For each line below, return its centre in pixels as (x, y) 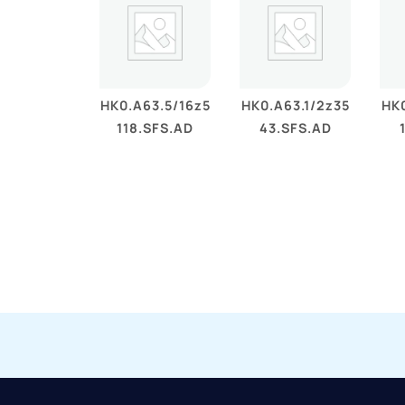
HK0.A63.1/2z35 (295, 105)
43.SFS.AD (295, 127)
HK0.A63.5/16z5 (155, 105)
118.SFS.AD (155, 127)
